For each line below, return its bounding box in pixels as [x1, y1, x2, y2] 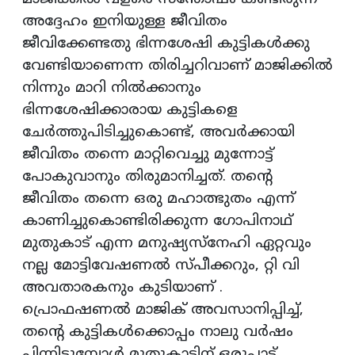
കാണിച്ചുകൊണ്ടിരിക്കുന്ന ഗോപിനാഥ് [22, 212, 292, 231]
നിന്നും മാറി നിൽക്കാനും [22, 79, 201, 98]
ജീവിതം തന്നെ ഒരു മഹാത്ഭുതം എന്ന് [22, 190, 295, 209]
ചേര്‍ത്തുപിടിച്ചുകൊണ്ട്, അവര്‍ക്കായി [22, 124, 295, 143]
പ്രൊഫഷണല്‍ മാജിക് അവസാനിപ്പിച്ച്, [22, 301, 303, 320]
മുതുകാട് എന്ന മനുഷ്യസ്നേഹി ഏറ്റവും [22, 235, 311, 254]
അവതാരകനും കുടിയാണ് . [22, 279, 223, 298]
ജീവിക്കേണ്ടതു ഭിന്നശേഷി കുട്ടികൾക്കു [22, 35, 310, 54]
